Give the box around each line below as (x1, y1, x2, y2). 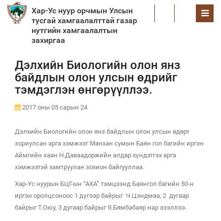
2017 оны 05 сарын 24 (21, 104, 87, 111)
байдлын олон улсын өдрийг (15, 71, 177, 84)
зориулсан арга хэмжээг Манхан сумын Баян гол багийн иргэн (15, 140, 204, 147)
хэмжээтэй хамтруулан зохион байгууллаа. (15, 163, 144, 171)
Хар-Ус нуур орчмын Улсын (32, 6, 133, 15)
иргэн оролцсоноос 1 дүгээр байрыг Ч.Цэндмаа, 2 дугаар (15, 192, 189, 199)
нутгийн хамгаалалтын (32, 26, 118, 35)
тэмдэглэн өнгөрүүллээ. (15, 83, 152, 97)
